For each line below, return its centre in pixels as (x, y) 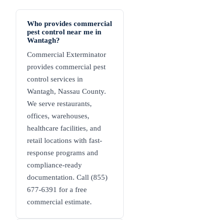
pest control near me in (64, 32)
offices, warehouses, (58, 116)
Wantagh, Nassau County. (67, 92)
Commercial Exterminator (67, 55)
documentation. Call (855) (67, 178)
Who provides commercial (69, 24)
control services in (55, 79)
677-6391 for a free (57, 190)
